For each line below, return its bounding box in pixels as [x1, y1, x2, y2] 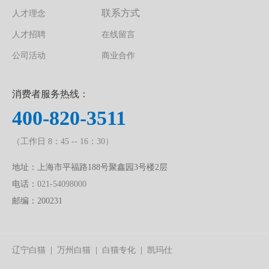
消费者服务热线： [12, 88, 89, 99]
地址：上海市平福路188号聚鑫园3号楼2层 [12, 162, 168, 172]
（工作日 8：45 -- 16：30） [12, 136, 113, 146]
